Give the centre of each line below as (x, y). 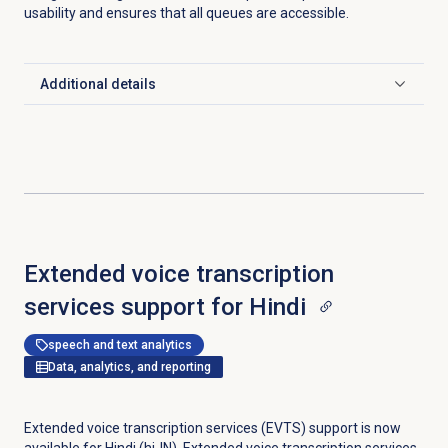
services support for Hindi (164, 307)
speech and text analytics (119, 345)
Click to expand (88, 92)
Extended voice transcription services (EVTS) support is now (212, 428)
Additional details (97, 84)
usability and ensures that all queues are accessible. (186, 13)
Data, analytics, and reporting (129, 367)
